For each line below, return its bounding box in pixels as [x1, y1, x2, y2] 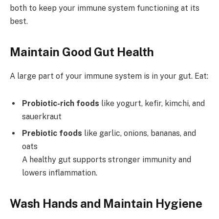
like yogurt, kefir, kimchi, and [99, 99, 205, 109]
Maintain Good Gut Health [10, 45, 154, 59]
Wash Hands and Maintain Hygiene [10, 197, 202, 211]
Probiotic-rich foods [22, 99, 99, 109]
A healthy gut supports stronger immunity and [22, 155, 191, 165]
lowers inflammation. [22, 168, 97, 178]
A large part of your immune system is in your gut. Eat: [10, 71, 208, 81]
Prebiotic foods [22, 129, 82, 138]
